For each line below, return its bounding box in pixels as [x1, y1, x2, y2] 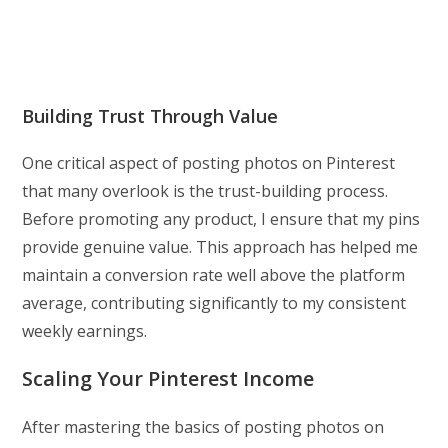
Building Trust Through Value [22, 103, 279, 128]
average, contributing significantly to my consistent [22, 291, 407, 314]
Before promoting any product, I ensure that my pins [22, 207, 421, 230]
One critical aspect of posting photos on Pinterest [22, 151, 396, 174]
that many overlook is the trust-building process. [22, 179, 389, 202]
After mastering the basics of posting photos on [22, 415, 385, 438]
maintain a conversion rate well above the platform [22, 263, 406, 286]
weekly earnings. [22, 319, 148, 342]
